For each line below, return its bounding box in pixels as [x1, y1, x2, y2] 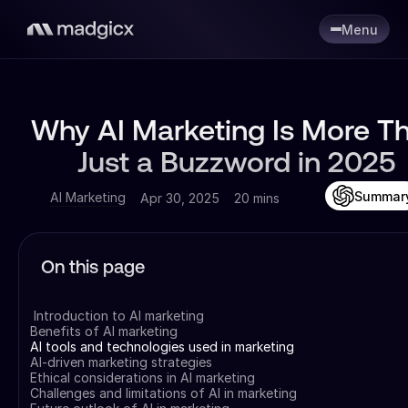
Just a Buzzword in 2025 [77, 150, 396, 179]
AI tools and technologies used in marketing [30, 339, 294, 354]
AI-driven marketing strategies [30, 354, 212, 370]
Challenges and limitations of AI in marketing [30, 385, 297, 401]
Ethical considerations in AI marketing [30, 370, 255, 385]
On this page [41, 260, 145, 278]
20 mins [233, 189, 280, 206]
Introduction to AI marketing [30, 308, 204, 323]
